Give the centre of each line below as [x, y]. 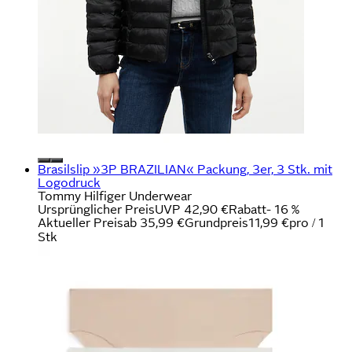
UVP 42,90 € [192, 209]
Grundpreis [216, 222]
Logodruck [69, 182]
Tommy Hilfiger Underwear [115, 196]
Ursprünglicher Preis [96, 209]
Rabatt [247, 209]
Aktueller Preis [81, 222]
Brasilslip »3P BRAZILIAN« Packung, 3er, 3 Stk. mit [185, 169]
